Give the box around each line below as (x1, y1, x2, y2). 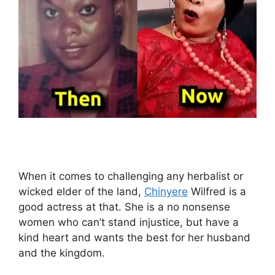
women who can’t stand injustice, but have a (18, 216, 239, 229)
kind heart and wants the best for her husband (18, 231, 250, 244)
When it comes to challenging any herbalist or (18, 170, 243, 183)
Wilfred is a (188, 185, 246, 198)
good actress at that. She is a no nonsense (18, 201, 230, 214)
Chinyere (144, 185, 188, 198)
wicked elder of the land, (18, 185, 144, 198)
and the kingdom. (18, 247, 105, 260)
